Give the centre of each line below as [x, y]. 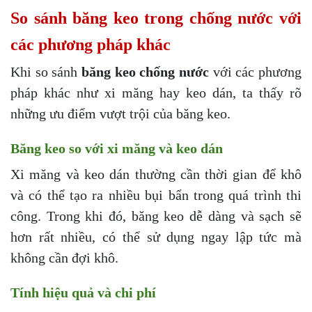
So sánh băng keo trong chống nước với [156, 18]
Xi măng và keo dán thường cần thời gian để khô [156, 174]
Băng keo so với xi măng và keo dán [117, 149]
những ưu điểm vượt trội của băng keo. [120, 114]
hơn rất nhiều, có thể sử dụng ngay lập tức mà [156, 237]
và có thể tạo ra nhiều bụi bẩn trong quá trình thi [156, 195]
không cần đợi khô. [64, 258]
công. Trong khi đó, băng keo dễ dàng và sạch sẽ [156, 216]
